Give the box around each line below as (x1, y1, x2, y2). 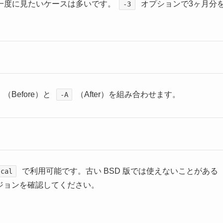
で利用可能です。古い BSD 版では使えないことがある (20, 167, 219, 176)
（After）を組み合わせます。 (76, 90, 180, 99)
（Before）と (3, 90, 53, 99)
